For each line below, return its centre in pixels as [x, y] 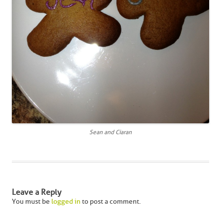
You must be [32, 202]
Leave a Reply [37, 192]
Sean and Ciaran [110, 132]
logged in [66, 202]
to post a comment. [110, 202]
